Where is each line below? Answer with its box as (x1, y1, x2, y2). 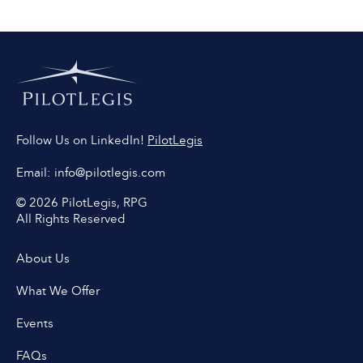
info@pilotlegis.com (54, 162, 165, 181)
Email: (16, 162, 54, 181)
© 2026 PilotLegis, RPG (16, 194, 147, 211)
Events (16, 313, 53, 332)
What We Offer (16, 280, 100, 300)
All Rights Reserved (16, 211, 126, 227)
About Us (16, 248, 70, 267)
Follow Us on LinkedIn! (16, 132, 147, 148)
